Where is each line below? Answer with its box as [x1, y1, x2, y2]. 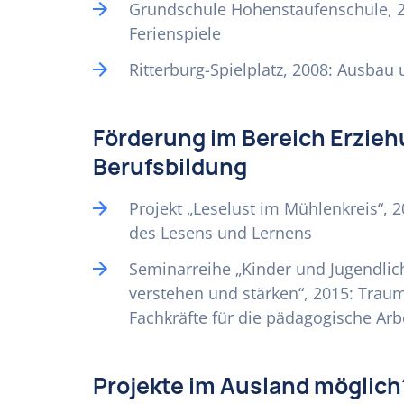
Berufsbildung [93, 151, 247, 182]
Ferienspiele [129, 23, 221, 44]
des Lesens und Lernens [129, 222, 312, 243]
